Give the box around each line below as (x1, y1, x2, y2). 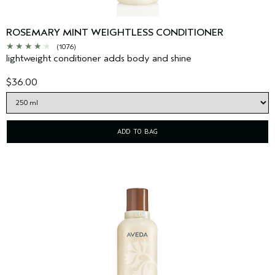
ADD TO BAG (117, 127, 158, 136)
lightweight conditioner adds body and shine (6, 53, 192, 64)
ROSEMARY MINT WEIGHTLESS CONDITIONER (6, 27, 223, 39)
